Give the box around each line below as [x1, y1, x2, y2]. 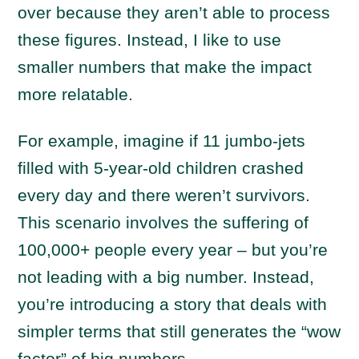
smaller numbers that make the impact [18, 58, 313, 76]
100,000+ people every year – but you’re [18, 240, 329, 259]
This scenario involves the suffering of [18, 213, 309, 232]
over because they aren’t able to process [18, 3, 331, 22]
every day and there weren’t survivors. [18, 186, 311, 204]
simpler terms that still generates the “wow [18, 322, 341, 341]
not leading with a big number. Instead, [18, 268, 315, 286]
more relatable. [18, 85, 134, 103]
